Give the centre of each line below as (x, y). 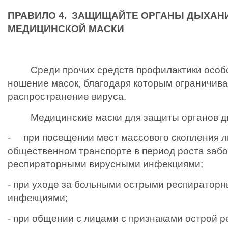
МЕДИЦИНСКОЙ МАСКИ (66, 29)
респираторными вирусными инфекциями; (105, 164)
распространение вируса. (67, 97)
